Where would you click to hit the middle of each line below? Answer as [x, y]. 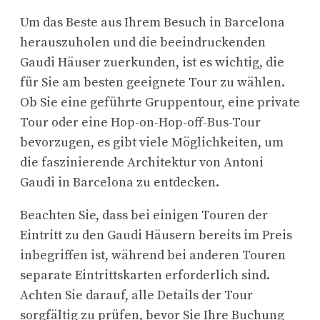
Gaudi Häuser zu [69, 63]
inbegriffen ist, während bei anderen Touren [153, 256]
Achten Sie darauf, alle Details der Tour [136, 296]
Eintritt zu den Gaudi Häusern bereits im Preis [156, 236]
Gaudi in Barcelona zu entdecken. [120, 183]
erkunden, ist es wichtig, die [201, 63]
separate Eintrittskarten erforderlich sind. [145, 276]
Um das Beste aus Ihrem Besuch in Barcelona [152, 23]
